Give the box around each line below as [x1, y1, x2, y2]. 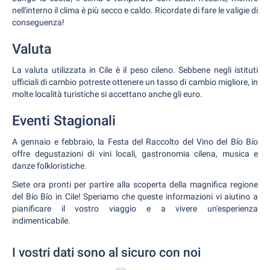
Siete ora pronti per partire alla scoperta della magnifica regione [12, 180, 258, 189]
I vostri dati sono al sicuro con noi [12, 245, 201, 260]
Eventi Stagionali [12, 113, 116, 129]
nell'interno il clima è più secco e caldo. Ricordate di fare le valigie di [12, 5, 258, 15]
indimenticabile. [12, 216, 71, 225]
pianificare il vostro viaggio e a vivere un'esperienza [12, 204, 258, 213]
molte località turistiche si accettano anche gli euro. [12, 89, 202, 99]
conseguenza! [12, 17, 64, 27]
